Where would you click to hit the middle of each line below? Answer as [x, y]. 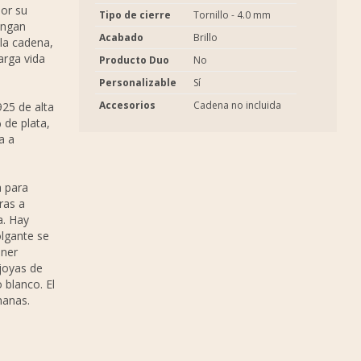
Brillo [205, 37]
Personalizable [138, 83]
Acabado [121, 37]
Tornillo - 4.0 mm [232, 15]
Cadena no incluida [237, 105]
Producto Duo [134, 60]
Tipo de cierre [135, 15]
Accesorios [127, 105]
